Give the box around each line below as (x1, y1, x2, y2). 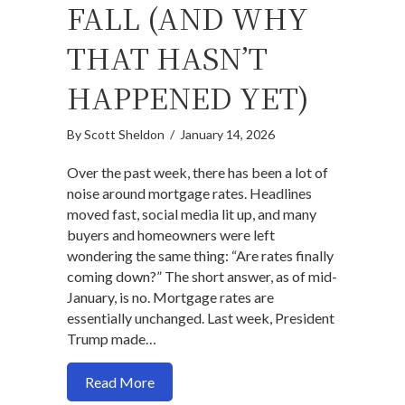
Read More (85, 373, 155, 391)
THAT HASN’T (67, 36, 268, 79)
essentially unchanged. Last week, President (67, 309, 334, 327)
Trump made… (67, 330, 156, 348)
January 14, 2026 (180, 127, 275, 143)
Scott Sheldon (84, 127, 165, 143)
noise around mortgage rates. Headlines (67, 184, 312, 202)
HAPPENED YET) (67, 76, 309, 118)
